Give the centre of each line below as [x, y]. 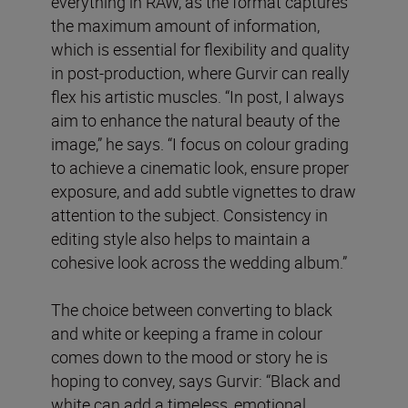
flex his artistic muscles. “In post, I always [198, 97]
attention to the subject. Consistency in [189, 215]
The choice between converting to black [192, 310]
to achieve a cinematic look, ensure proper [200, 168]
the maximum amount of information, [185, 26]
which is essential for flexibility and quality [200, 50]
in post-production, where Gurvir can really [200, 73]
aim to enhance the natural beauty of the [195, 121]
